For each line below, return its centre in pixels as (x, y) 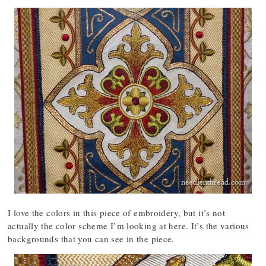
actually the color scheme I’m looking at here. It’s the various (129, 226)
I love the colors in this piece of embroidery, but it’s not (117, 213)
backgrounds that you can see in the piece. (91, 239)
